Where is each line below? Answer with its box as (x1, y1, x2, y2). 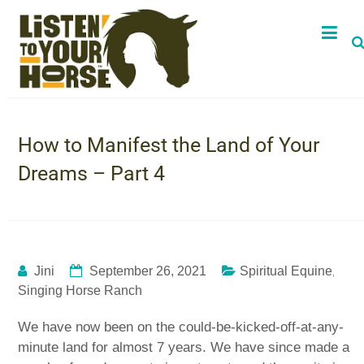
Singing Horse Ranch (18, 283, 143, 297)
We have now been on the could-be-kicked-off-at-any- (18, 318, 344, 335)
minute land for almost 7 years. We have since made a (18, 339, 350, 355)
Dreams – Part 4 (18, 161, 166, 185)
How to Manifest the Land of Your (18, 132, 320, 157)
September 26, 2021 (89, 263, 207, 278)
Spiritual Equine (240, 263, 333, 278)
